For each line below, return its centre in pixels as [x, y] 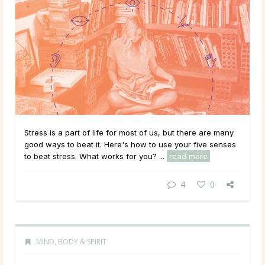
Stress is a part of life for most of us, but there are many [129, 133]
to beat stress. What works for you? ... [96, 156]
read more [188, 156]
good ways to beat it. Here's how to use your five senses [130, 145]
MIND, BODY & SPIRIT [71, 242]
